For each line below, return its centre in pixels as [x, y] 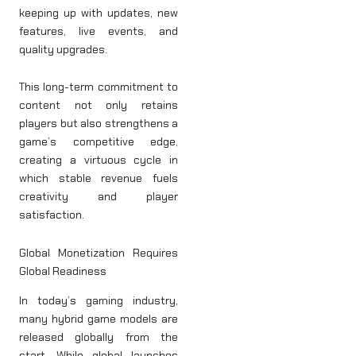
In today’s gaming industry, [99, 300]
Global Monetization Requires [99, 252]
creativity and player [99, 197]
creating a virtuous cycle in [99, 160]
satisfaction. [52, 215]
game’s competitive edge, [99, 142]
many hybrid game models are [99, 319]
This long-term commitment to [99, 87]
